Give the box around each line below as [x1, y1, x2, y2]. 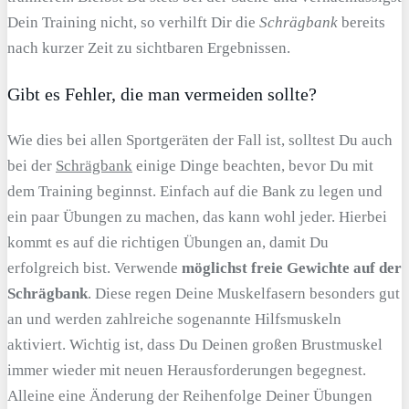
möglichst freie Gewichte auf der [182, 258, 402, 277]
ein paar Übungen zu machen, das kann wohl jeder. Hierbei [7, 207, 387, 225]
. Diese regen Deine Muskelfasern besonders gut [88, 284, 400, 302]
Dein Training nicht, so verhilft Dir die [7, 13, 259, 31]
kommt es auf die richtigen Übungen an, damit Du [7, 233, 329, 251]
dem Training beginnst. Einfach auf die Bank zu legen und [7, 182, 383, 200]
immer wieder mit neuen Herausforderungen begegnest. [7, 361, 366, 379]
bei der [7, 156, 56, 174]
